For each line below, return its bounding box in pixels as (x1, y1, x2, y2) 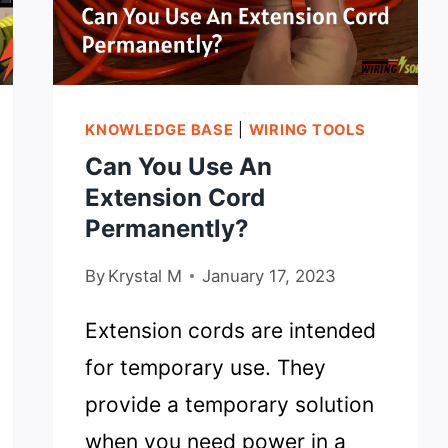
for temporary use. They (85, 354, 327, 380)
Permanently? (85, 213, 250, 243)
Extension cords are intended (85, 317, 377, 343)
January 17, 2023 (202, 265, 337, 286)
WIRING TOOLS (248, 121, 366, 140)
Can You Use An (85, 151, 273, 181)
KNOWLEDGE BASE (85, 121, 234, 140)
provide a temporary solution (85, 391, 375, 417)
